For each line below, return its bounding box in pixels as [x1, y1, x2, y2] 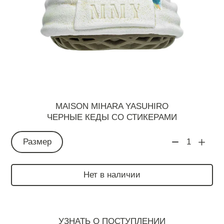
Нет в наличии [83, 170, 140, 179]
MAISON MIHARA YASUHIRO [55, 101, 168, 111]
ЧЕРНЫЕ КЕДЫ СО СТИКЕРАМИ [46, 112, 177, 122]
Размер [22, 137, 51, 146]
